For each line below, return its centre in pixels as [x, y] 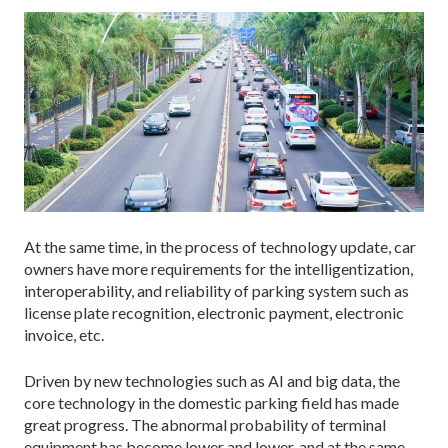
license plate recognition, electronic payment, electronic [214, 312]
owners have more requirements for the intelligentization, [218, 268]
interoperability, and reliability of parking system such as [216, 290]
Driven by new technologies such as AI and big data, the [212, 380]
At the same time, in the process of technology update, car [220, 246]
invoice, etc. [64, 334]
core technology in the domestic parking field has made [211, 402]
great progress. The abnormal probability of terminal [205, 424]
